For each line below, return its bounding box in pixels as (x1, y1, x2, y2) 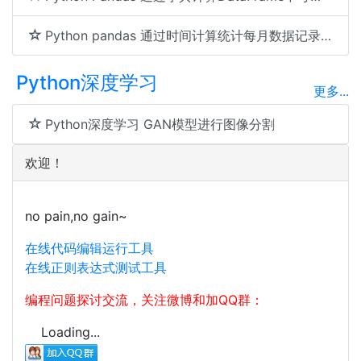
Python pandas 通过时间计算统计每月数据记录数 (45, 27, 321, 44)
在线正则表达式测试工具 (25, 259, 167, 276)
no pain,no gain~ (25, 208, 127, 224)
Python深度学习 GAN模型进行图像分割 (45, 116, 275, 132)
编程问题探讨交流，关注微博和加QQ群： (25, 292, 263, 308)
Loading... (41, 324, 100, 340)
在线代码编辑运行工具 (25, 240, 154, 256)
